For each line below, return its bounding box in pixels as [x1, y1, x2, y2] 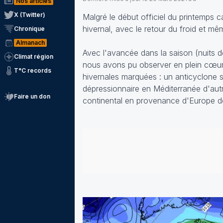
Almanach [16, 39, 45, 46]
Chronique [14, 25, 45, 32]
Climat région [14, 53, 53, 60]
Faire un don [14, 93, 50, 100]
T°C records [14, 67, 51, 74]
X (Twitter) [14, 11, 45, 18]
